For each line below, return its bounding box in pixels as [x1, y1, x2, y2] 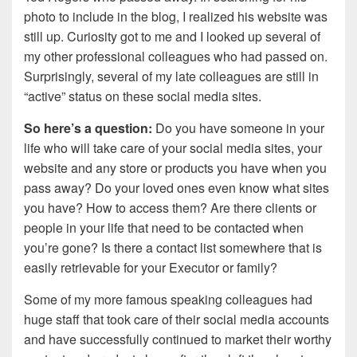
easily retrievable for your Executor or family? [24, 258, 277, 277]
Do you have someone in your [152, 119, 324, 138]
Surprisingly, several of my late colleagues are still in [24, 67, 319, 86]
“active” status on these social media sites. [24, 87, 261, 106]
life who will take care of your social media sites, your [24, 139, 322, 158]
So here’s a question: [24, 119, 152, 138]
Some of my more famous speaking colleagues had [24, 290, 312, 309]
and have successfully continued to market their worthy [24, 330, 331, 349]
